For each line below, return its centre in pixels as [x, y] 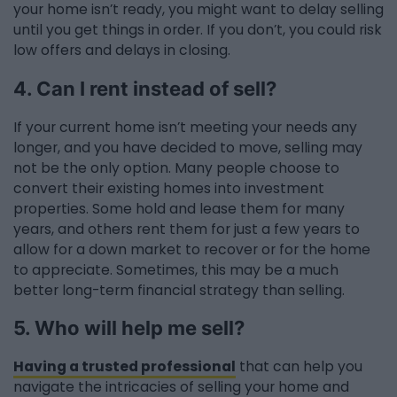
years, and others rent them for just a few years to [187, 229]
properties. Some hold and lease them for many [179, 208]
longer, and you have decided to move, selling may [188, 147]
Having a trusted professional [125, 366]
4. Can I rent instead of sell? [145, 89]
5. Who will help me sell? [129, 328]
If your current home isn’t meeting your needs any [185, 127]
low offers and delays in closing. [122, 51]
